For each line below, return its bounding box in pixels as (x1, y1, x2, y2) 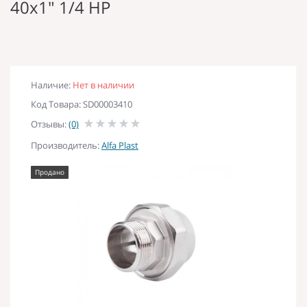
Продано (35, 167, 64, 177)
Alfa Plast (101, 138, 138, 151)
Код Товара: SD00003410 (31, 97, 132, 110)
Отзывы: (31, 117, 69, 130)
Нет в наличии (73, 78, 134, 91)
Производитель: (31, 138, 101, 151)
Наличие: (31, 78, 73, 91)
